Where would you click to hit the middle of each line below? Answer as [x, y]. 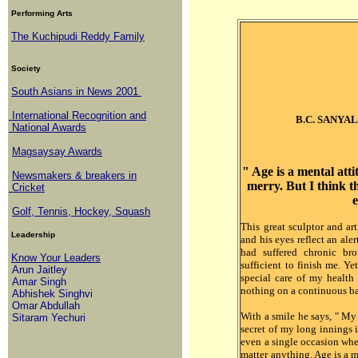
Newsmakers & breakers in [74, 175]
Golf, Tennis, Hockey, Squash [81, 211]
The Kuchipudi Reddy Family [78, 36]
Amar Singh [38, 282]
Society [26, 68]
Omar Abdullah [44, 306]
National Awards [48, 127]
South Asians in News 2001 [76, 91]
